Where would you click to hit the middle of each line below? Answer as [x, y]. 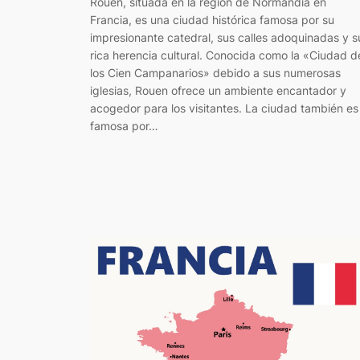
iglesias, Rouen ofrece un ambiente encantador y [218, 90]
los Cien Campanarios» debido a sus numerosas [215, 73]
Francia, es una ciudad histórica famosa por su [212, 20]
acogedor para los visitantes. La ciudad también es [224, 108]
